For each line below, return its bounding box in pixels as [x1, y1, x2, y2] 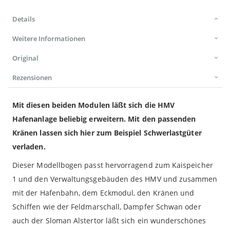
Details [12, 14, 35, 24]
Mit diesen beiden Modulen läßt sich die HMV [12, 100, 175, 110]
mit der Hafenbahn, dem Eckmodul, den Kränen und [12, 188, 195, 198]
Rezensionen [12, 73, 52, 83]
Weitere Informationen [12, 34, 85, 44]
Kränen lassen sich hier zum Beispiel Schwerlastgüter [12, 128, 202, 138]
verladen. [12, 142, 46, 152]
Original [12, 53, 39, 63]
